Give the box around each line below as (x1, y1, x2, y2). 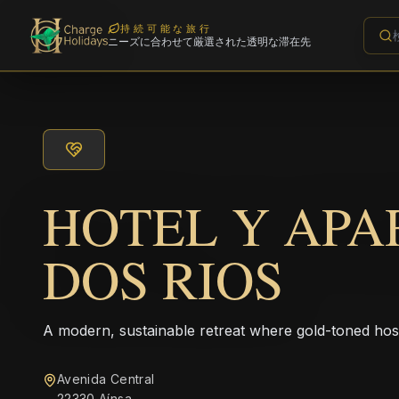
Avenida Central (57, 371, 155, 387)
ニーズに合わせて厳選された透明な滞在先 (108, 35, 312, 48)
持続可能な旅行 (120, 21, 213, 35)
